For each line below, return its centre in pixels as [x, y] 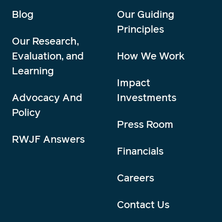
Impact [134, 83]
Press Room [145, 124]
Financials [140, 151]
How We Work [151, 56]
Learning [33, 71]
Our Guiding [146, 14]
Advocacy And [47, 97]
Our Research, [45, 41]
